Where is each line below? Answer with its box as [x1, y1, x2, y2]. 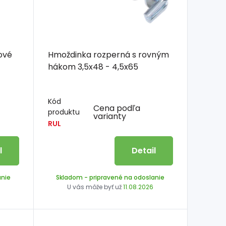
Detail [131, 145, 156, 157]
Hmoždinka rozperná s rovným [47, 49, 169, 61]
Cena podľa [93, 102, 141, 114]
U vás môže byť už [67, 183, 124, 192]
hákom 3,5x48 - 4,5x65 [77, 61, 138, 73]
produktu [47, 107, 80, 118]
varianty [93, 110, 127, 122]
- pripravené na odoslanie [83, 173, 165, 182]
